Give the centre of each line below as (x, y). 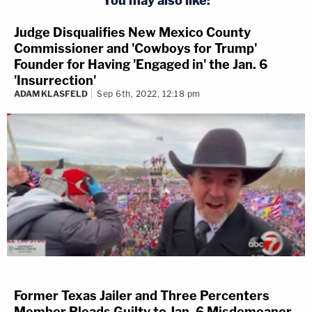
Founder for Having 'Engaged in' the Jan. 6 (141, 65)
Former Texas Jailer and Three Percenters (142, 295)
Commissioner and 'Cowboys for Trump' (135, 49)
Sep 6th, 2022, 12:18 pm (149, 94)
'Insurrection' (55, 81)
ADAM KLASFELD (51, 94)
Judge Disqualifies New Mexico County (132, 33)
